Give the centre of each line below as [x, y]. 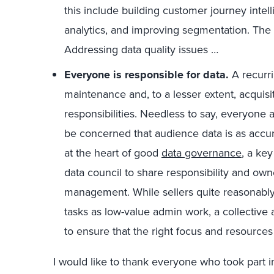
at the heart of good [113, 153]
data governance [202, 153]
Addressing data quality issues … [141, 49]
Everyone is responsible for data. [146, 75]
